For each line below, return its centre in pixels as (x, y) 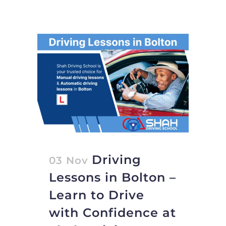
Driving (117, 160)
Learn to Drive (97, 195)
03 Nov (69, 161)
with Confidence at (112, 213)
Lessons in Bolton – (112, 178)
